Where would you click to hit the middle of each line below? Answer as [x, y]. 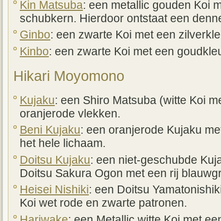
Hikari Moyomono [69, 75]
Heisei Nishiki [54, 190]
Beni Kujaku [50, 130]
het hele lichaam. [63, 144]
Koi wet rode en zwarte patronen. [103, 203]
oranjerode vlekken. [70, 113]
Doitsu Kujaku [55, 160]
